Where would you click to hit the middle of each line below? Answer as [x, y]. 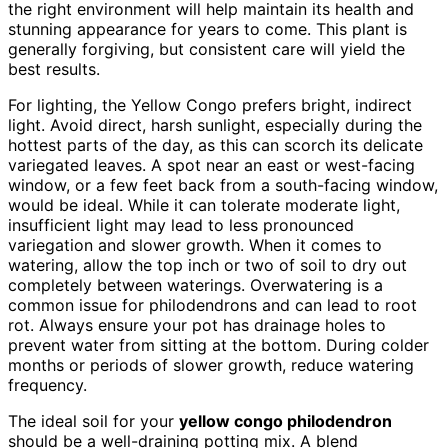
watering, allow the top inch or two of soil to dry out [207, 264]
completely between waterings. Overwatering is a [195, 284]
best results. [54, 68]
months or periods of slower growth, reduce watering [211, 364]
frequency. [47, 384]
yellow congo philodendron [285, 420]
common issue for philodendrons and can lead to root [212, 304]
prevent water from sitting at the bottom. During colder [218, 344]
